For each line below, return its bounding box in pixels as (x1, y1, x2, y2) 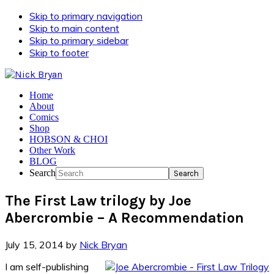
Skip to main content (29, 22, 119, 34)
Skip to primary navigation (29, 10, 143, 22)
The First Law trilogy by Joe (5, 191, 191, 209)
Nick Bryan (80, 238, 127, 251)
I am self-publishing (5, 260, 89, 273)
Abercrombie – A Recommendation (5, 209, 244, 226)
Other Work (29, 145, 75, 155)
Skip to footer (29, 46, 89, 59)
